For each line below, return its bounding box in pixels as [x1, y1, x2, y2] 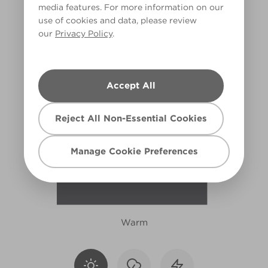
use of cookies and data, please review [38, 16, 197, 25]
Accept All [106, 80, 156, 91]
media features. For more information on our [38, 2, 224, 12]
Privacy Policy [55, 29, 112, 38]
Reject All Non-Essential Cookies [55, 113, 207, 124]
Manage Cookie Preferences [70, 146, 198, 157]
